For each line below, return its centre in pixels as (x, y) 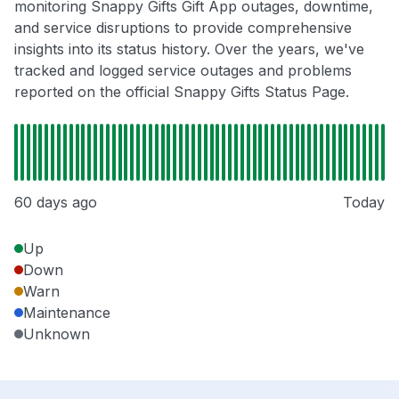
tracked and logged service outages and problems (183, 71)
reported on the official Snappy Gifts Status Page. (182, 92)
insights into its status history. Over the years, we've (189, 49)
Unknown (57, 334)
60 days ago (56, 203)
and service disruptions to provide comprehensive (183, 28)
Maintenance (67, 313)
